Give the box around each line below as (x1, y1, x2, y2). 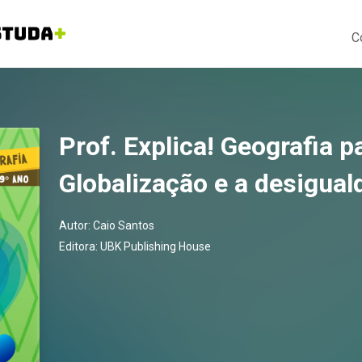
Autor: (59, 219, 93, 232)
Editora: (59, 240, 100, 253)
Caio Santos (93, 219, 154, 232)
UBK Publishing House (100, 240, 211, 253)
